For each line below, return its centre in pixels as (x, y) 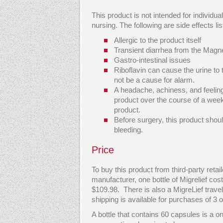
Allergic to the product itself (158, 40)
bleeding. (128, 130)
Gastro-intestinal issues (152, 60)
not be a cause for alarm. (154, 80)
